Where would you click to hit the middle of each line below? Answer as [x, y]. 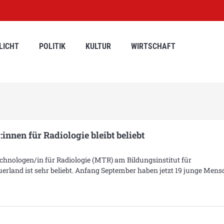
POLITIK [52, 46]
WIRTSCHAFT [153, 46]
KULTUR [98, 46]
